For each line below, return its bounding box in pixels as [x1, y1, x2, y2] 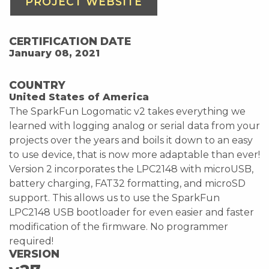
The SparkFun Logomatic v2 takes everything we [9, 105, 246, 117]
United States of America [9, 91, 149, 103]
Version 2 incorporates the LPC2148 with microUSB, [9, 163, 253, 175]
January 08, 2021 [9, 47, 100, 59]
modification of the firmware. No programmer [9, 220, 228, 232]
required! [9, 235, 53, 247]
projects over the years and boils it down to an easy [9, 134, 253, 146]
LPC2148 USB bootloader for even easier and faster [9, 206, 254, 218]
